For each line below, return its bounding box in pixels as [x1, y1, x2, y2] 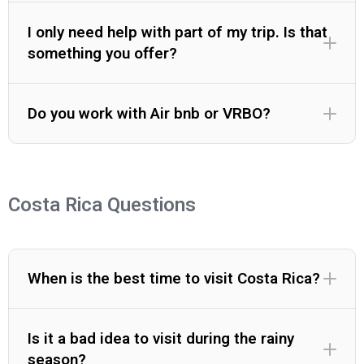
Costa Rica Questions [8, 191, 196, 219]
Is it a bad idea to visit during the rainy [28, 327, 294, 350]
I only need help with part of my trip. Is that [28, 21, 327, 44]
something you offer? [28, 42, 177, 65]
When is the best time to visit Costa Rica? [28, 267, 320, 290]
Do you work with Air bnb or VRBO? [28, 102, 271, 125]
